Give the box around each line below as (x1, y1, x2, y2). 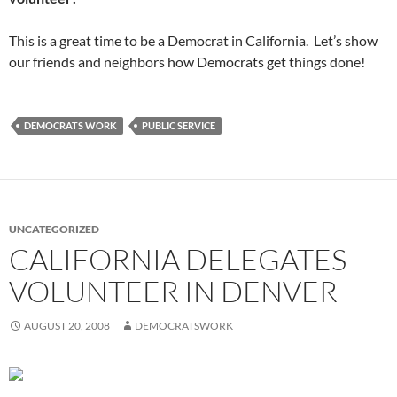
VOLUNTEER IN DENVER (9, 273, 338, 310)
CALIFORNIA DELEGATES (9, 241, 346, 278)
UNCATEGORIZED (9, 222, 99, 237)
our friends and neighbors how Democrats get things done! (9, 53, 365, 71)
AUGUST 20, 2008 (24, 319, 110, 333)
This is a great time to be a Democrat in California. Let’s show (9, 32, 378, 50)
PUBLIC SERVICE (142, 120, 215, 132)
